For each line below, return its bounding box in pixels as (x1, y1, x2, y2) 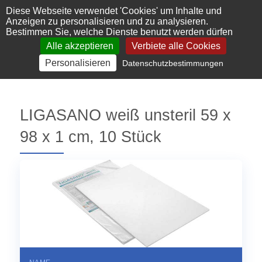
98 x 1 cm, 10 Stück (19, 128, 161, 146)
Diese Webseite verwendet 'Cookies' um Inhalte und (6, 6, 222, 16)
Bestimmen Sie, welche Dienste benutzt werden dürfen (6, 27, 233, 37)
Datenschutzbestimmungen (122, 58, 223, 68)
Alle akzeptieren (46, 41, 113, 51)
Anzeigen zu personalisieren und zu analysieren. (6, 16, 208, 26)
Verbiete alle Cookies (131, 41, 220, 51)
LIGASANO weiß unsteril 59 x (19, 106, 231, 125)
